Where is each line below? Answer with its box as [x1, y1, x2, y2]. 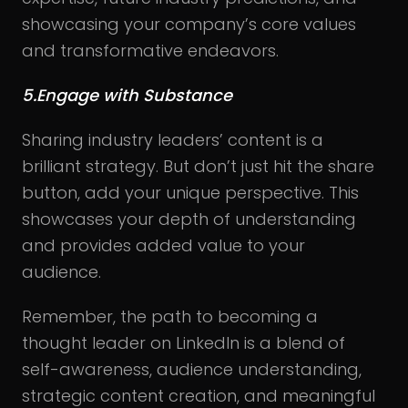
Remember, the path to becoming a [22, 304, 318, 328]
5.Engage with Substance [22, 83, 232, 107]
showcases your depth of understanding [22, 207, 356, 230]
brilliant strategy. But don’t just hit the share [22, 154, 374, 178]
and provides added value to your [22, 233, 305, 257]
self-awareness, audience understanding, [22, 357, 362, 381]
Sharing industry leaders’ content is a [22, 127, 323, 151]
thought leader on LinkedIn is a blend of [22, 331, 345, 354]
